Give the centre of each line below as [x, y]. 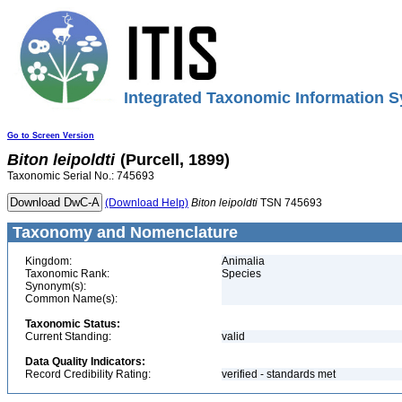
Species [241, 274]
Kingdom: [48, 261]
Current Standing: [68, 336]
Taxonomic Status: [73, 324]
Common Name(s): [71, 299]
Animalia [243, 261]
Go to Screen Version [51, 135]
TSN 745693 [290, 203]
